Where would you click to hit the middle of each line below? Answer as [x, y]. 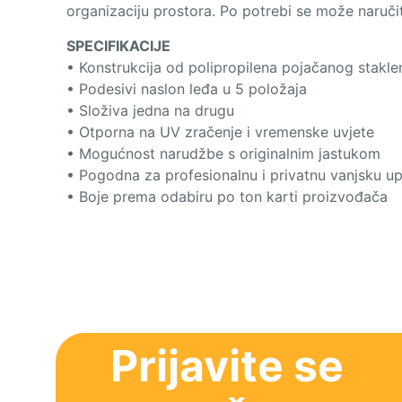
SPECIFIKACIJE [118, 46]
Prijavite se [227, 366]
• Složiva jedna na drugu [150, 111]
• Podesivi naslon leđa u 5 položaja [187, 89]
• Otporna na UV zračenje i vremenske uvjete [220, 132]
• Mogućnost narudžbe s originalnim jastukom [223, 154]
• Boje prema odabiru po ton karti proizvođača [227, 197]
